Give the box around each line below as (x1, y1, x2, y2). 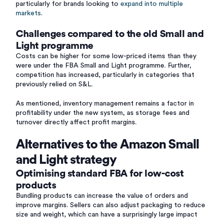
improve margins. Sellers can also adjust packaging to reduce (16, 202, 205, 209)
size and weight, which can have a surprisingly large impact (16, 211, 197, 218)
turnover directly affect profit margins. (16, 119, 137, 126)
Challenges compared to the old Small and (16, 29, 204, 39)
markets (16, 10, 41, 17)
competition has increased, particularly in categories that (16, 72, 194, 78)
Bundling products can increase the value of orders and (16, 192, 188, 199)
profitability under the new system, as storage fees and (16, 110, 189, 116)
